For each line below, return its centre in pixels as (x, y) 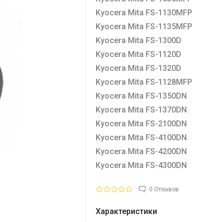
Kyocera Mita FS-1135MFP (144, 26)
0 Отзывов (164, 189)
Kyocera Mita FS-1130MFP (144, 12)
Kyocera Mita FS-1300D (138, 40)
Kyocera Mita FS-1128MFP (144, 82)
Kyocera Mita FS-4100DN (141, 137)
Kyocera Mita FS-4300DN (141, 165)
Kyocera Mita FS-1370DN (141, 110)
